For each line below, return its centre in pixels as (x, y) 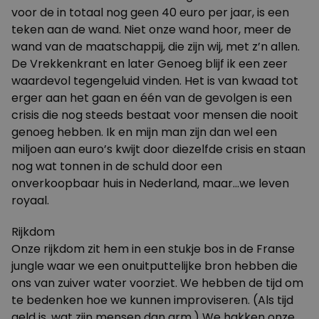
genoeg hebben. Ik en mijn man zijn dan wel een (144, 132)
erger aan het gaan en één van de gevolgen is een (152, 98)
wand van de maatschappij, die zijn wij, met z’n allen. (156, 47)
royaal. (30, 200)
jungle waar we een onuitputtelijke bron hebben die (155, 266)
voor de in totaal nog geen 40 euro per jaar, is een (150, 12)
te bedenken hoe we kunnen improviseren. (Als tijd (152, 300)
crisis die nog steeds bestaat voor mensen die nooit (155, 115)
